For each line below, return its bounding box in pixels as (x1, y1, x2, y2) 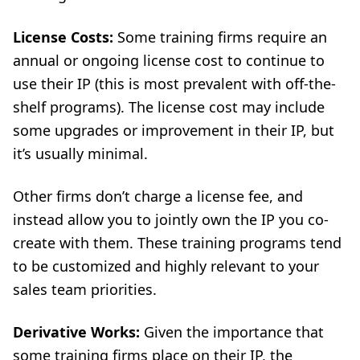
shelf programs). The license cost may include (13, 97, 325, 117)
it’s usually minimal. (13, 144, 148, 163)
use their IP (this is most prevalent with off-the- (13, 74, 336, 93)
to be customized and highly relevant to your (13, 256, 319, 276)
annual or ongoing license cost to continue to (13, 51, 325, 70)
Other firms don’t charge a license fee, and (13, 186, 303, 206)
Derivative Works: (13, 322, 144, 342)
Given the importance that (144, 322, 324, 342)
